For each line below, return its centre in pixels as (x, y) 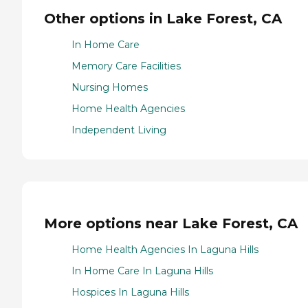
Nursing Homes (110, 88)
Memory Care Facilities (126, 66)
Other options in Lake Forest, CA (163, 18)
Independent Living (119, 130)
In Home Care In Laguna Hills (142, 271)
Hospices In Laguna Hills (130, 293)
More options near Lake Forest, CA (171, 223)
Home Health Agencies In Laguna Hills (165, 250)
